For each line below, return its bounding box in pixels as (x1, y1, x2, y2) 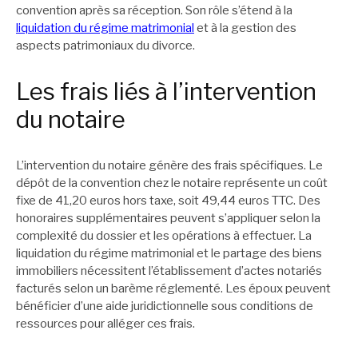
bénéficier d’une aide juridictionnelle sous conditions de (16, 299, 313, 314)
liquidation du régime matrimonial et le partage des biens (16, 246, 322, 261)
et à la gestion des (194, 20, 296, 35)
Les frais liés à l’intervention (16, 78, 316, 106)
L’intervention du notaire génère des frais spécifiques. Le (16, 158, 323, 173)
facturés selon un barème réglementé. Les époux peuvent (16, 281, 331, 296)
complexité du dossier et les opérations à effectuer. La (16, 229, 312, 244)
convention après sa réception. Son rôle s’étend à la (16, 2, 292, 18)
